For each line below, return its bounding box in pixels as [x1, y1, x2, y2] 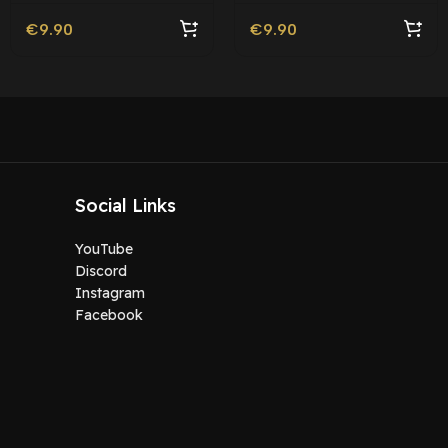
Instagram [74, 283, 145, 302]
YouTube [74, 239, 133, 258]
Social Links [74, 193, 176, 217]
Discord [74, 261, 127, 280]
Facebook [74, 305, 143, 324]
